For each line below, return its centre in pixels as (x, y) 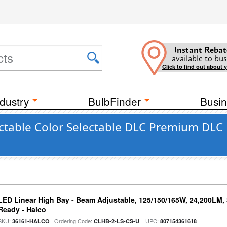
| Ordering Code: (72, 221)
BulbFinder (115, 101)
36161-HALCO (31, 221)
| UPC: (150, 221)
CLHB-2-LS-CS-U (117, 221)
